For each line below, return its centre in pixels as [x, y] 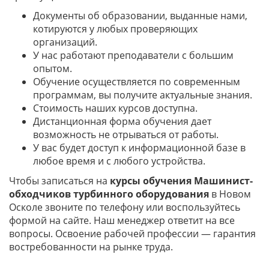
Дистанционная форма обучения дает [122, 121]
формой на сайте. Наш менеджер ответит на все [122, 220]
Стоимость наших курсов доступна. [115, 108]
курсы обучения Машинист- [181, 181]
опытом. [53, 68]
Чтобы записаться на [59, 181]
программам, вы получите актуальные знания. [143, 95]
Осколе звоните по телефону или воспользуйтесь [125, 207]
